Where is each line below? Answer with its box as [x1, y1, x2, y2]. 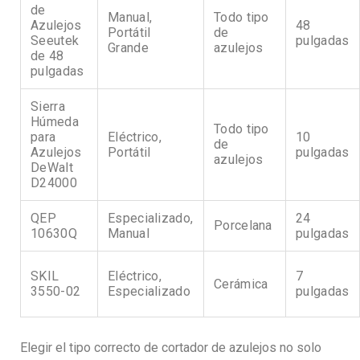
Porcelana [214, 217, 272, 233]
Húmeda [31, 113, 79, 129]
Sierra [31, 98, 65, 114]
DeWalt [31, 159, 73, 175]
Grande [108, 39, 149, 55]
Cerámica [214, 276, 268, 292]
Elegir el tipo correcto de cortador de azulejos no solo [20, 339, 321, 355]
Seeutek [31, 32, 80, 48]
